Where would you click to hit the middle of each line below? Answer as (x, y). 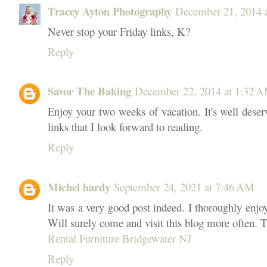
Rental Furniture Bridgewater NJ (119, 238)
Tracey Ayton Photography (110, 11)
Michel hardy (79, 187)
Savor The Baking (89, 91)
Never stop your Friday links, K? (119, 31)
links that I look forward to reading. (125, 127)
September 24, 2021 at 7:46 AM (184, 187)
